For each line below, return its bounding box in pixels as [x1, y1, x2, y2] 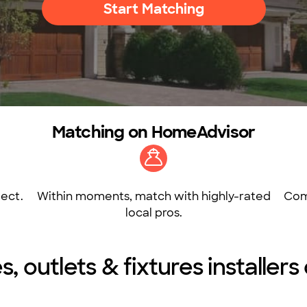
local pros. [125, 206, 182, 220]
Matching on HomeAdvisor [51, 121, 256, 143]
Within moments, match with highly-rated [36, 189, 271, 204]
